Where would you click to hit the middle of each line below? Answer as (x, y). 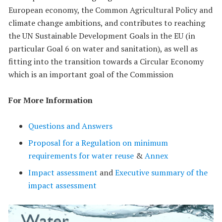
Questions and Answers (70, 126)
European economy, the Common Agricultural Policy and (111, 10)
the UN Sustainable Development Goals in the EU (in (102, 35)
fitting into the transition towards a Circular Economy (106, 61)
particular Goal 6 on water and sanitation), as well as (103, 48)
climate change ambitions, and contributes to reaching (107, 23)
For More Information (51, 100)
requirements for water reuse (81, 155)
